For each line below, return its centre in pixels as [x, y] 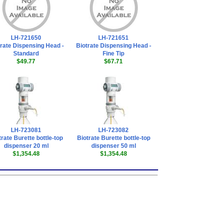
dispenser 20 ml [26, 146]
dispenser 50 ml [113, 146]
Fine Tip [113, 54]
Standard [26, 54]
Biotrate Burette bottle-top [113, 138]
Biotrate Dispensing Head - [113, 46]
